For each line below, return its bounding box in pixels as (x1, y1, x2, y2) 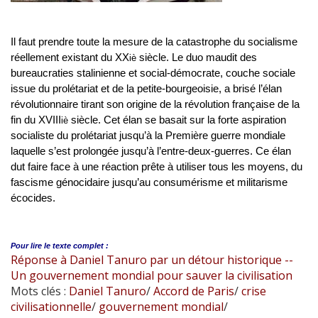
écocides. (11, 192, 55, 204)
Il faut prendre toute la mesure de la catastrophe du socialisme (11, 35, 297, 48)
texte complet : (53, 241, 109, 251)
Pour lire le (11, 241, 50, 251)
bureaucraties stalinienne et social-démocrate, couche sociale (11, 67, 295, 79)
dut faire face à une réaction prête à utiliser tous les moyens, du (11, 160, 302, 173)
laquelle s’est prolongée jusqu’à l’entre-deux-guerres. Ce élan (11, 145, 291, 158)
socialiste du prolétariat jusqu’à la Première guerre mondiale (11, 129, 285, 142)
